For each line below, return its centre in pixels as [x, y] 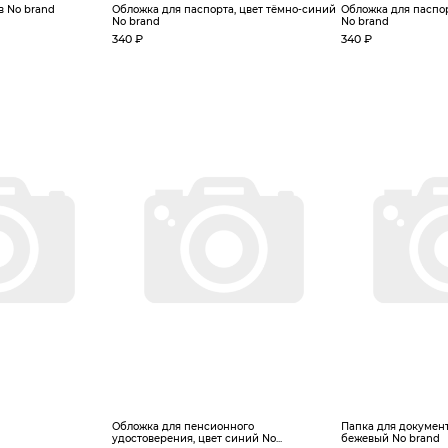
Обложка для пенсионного [183, 426]
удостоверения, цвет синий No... [197, 438]
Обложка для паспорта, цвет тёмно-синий [224, 9]
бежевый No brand [390, 438]
